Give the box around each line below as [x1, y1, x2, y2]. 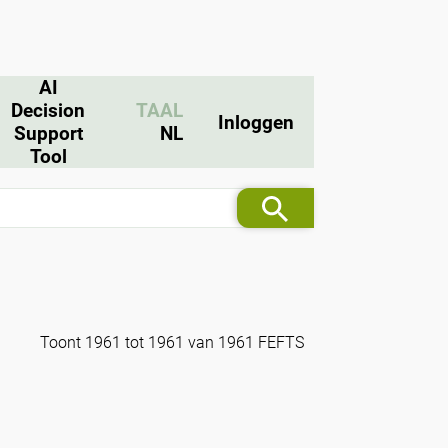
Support [13, 122, 83, 145]
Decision [11, 99, 85, 122]
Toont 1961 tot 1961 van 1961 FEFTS [40, 332, 304, 352]
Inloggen [218, 110, 295, 134]
